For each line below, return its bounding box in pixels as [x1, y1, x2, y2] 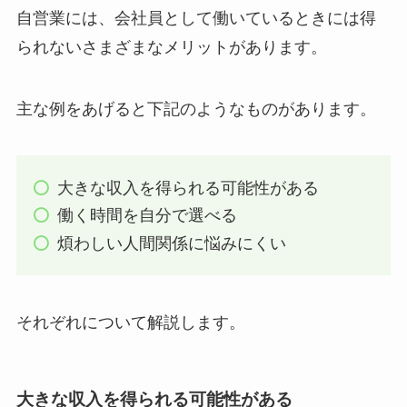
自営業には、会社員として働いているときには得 [15, 8, 376, 27]
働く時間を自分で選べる [56, 206, 237, 225]
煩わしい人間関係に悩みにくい [56, 233, 286, 253]
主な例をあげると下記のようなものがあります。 [15, 99, 376, 118]
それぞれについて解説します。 [15, 313, 245, 332]
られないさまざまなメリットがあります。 [15, 37, 327, 56]
